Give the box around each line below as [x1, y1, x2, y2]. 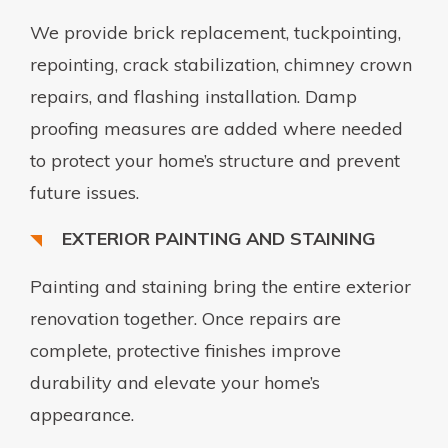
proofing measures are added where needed [30, 116, 403, 140]
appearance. [30, 402, 134, 426]
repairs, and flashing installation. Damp [30, 84, 357, 108]
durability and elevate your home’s [30, 370, 320, 394]
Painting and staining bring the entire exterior [30, 274, 411, 298]
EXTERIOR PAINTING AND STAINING [62, 226, 375, 250]
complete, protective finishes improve [30, 338, 341, 362]
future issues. [30, 180, 139, 204]
